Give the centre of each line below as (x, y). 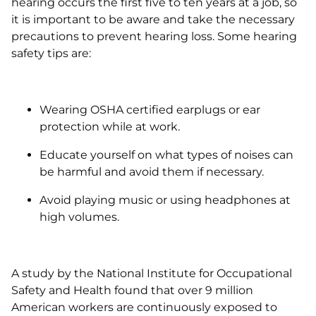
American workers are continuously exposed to (144, 307)
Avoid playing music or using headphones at (165, 200)
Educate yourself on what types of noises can (166, 155)
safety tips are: (51, 53)
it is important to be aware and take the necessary (153, 19)
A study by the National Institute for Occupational (152, 273)
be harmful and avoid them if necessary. (152, 172)
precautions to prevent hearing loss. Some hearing (154, 36)
